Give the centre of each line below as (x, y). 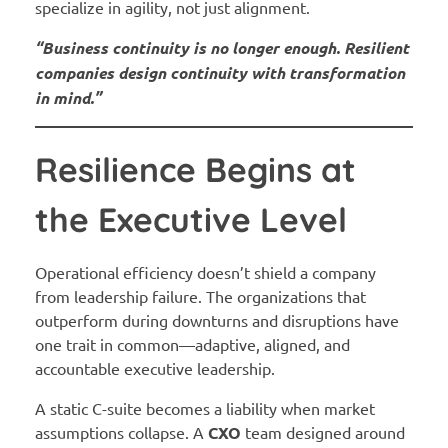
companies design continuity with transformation (220, 72)
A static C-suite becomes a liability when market (205, 408)
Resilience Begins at (195, 168)
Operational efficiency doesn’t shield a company (205, 272)
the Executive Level (191, 218)
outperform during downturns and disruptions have (217, 320)
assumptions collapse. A (121, 432)
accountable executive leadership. (155, 368)
